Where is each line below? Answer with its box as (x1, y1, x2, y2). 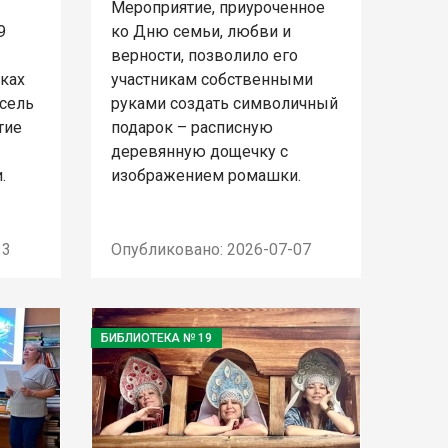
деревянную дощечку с (110, 142, 288, 162)
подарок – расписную (110, 118, 273, 138)
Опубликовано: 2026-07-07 (110, 240, 311, 259)
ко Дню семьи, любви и (110, 22, 291, 42)
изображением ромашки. (110, 166, 301, 186)
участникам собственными (110, 70, 313, 90)
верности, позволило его (110, 46, 298, 66)
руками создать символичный (110, 94, 338, 114)
